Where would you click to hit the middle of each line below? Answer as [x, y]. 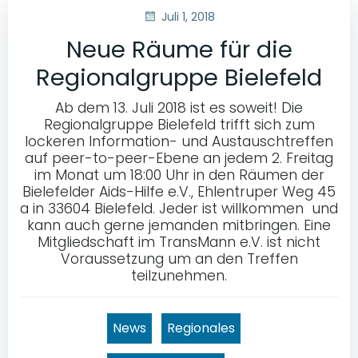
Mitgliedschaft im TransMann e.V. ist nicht [179, 242]
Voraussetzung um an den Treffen [179, 259]
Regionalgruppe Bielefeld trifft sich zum [179, 124]
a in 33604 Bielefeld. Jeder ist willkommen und [179, 208]
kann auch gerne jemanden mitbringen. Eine [179, 225]
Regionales [201, 328]
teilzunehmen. [179, 275]
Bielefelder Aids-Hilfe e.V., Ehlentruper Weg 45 [179, 191]
